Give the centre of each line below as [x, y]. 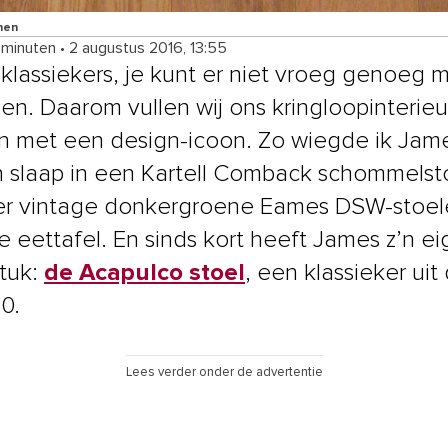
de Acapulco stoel [144, 273]
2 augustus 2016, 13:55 [148, 48]
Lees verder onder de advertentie [224, 372]
